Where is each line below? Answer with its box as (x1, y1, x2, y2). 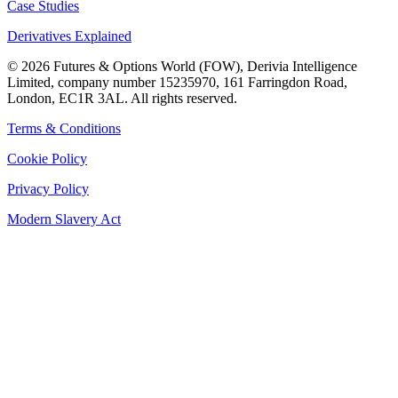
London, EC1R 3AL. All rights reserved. (7, 90, 237, 106)
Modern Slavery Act (7, 211, 121, 227)
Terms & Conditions (7, 120, 121, 136)
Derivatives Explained (7, 28, 131, 44)
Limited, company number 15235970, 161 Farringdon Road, (7, 74, 347, 90)
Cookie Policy (7, 150, 87, 166)
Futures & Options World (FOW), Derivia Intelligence (50, 58, 357, 74)
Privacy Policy (7, 180, 89, 196)
